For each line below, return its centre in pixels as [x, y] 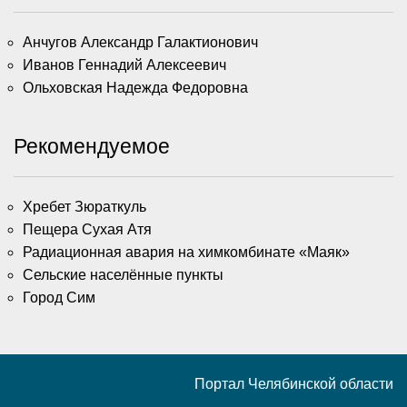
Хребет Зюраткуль [84, 206]
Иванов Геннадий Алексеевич [124, 65]
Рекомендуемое [92, 146]
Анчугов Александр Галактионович [140, 42]
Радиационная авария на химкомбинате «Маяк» [186, 252]
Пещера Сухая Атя [87, 229]
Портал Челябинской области [294, 383]
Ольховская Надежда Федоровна [135, 87]
